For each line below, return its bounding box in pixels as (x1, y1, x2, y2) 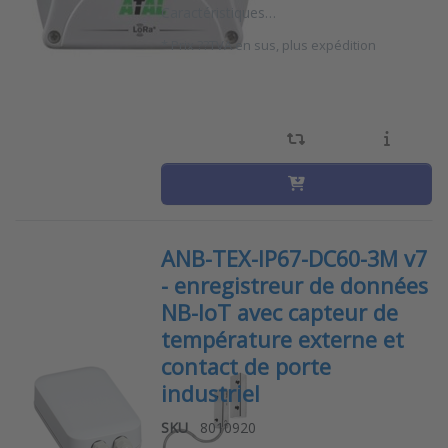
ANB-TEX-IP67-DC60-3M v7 (160, 243, 427, 273)
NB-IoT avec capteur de (160, 297, 398, 327)
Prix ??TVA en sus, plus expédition (170, 35, 376, 54)
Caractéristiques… (160, 2, 276, 22)
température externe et (160, 324, 404, 354)
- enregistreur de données (160, 270, 428, 300)
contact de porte (160, 351, 331, 381)
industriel (160, 378, 260, 408)
